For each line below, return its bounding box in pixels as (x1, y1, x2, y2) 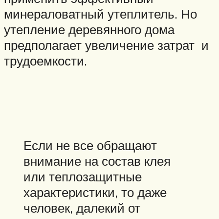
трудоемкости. (4, 53, 87, 69)
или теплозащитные (23, 168, 142, 184)
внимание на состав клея (23, 153, 171, 169)
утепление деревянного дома (4, 22, 175, 38)
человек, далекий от (23, 199, 140, 216)
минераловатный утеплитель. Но (4, 6, 197, 22)
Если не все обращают (23, 137, 157, 153)
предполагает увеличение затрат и (4, 37, 209, 53)
